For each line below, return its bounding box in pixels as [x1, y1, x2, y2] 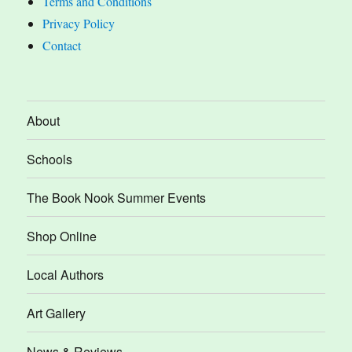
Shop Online [27, 226, 97, 245]
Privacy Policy [42, 15, 115, 32]
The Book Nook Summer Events [27, 188, 207, 207]
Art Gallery [27, 303, 86, 322]
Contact [42, 37, 82, 54]
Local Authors [27, 265, 104, 284]
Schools [27, 149, 73, 168]
